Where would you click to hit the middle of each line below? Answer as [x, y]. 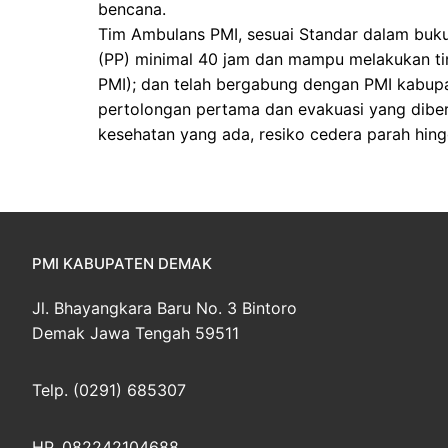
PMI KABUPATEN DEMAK [122, 263]
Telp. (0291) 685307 [109, 389]
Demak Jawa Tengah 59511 [135, 332]
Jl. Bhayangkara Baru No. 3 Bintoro [164, 307]
